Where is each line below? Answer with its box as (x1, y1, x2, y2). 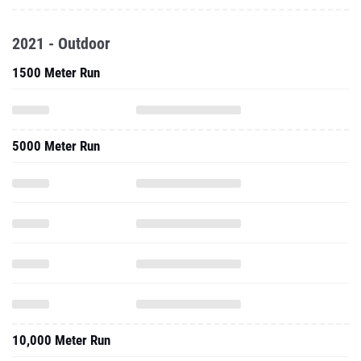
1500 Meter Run (12, 64, 100, 81)
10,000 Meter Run (12, 332, 110, 348)
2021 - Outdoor (12, 34, 110, 53)
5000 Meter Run (12, 138, 100, 154)
